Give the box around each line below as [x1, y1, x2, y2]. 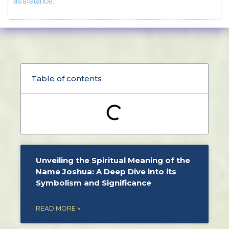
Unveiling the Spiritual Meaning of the [36, 155, 190, 166]
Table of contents [31, 74, 102, 84]
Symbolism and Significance [36, 178, 151, 188]
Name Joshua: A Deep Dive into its [36, 167, 176, 177]
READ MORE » [36, 204, 80, 213]
